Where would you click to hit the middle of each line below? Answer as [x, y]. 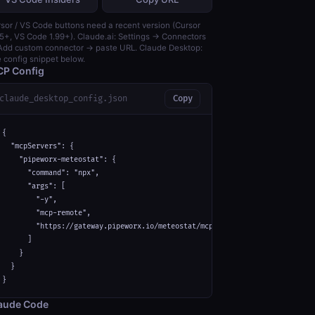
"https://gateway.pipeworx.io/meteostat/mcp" [110, 226]
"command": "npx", [51, 173]
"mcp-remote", [46, 213]
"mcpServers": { [38, 146]
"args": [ [34, 186]
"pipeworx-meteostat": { [59, 159]
